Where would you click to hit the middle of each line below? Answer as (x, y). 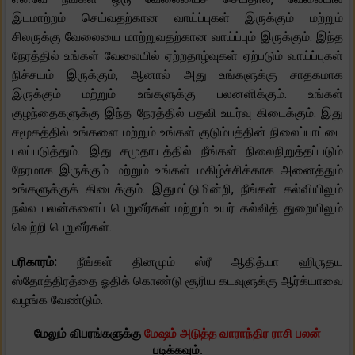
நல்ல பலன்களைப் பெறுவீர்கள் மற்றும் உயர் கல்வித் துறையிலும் (177, 208)
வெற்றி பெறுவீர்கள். (62, 227)
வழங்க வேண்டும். (57, 300)
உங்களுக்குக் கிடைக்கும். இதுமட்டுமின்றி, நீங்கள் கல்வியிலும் (177, 189)
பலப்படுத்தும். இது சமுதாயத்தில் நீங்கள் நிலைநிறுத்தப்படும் (177, 151)
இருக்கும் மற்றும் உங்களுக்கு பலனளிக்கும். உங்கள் (177, 94)
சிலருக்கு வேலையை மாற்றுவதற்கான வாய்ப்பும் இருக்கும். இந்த (177, 36)
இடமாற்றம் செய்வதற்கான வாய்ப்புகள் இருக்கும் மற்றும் (177, 17)
